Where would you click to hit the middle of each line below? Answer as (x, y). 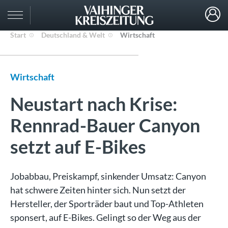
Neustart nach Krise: (94, 104)
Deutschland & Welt (73, 35)
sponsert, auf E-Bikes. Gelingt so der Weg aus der (106, 217)
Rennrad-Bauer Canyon (105, 125)
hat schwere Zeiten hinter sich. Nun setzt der (98, 190)
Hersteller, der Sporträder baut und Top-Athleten (107, 204)
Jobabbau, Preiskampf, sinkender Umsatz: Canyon (108, 176)
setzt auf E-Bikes (78, 147)
